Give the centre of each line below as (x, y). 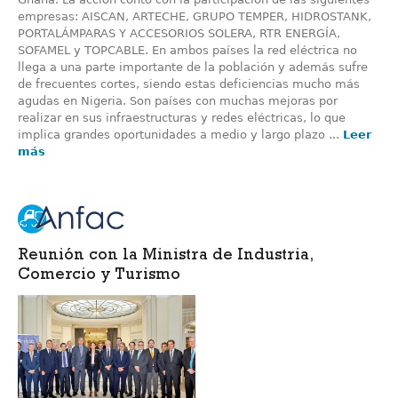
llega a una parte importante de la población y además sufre (193, 68)
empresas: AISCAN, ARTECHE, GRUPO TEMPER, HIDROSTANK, (195, 17)
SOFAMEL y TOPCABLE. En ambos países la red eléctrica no (187, 51)
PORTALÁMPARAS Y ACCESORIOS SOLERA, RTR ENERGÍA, (179, 34)
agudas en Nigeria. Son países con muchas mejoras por (178, 101)
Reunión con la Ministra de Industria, (165, 257)
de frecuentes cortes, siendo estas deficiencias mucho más (189, 84)
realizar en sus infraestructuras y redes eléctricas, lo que (182, 118)
